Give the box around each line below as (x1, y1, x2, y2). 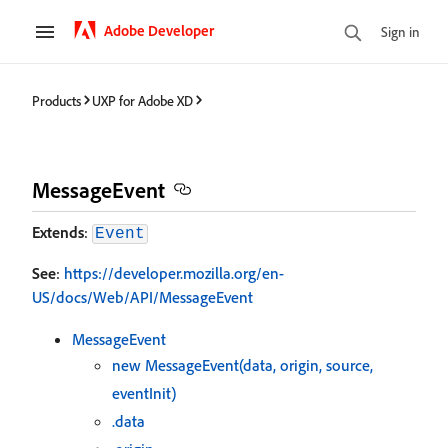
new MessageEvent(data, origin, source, (112, 355, 373, 375)
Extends (32, 222, 84, 242)
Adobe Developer (104, 20, 214, 40)
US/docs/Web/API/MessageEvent (32, 287, 253, 307)
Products (32, 91, 81, 109)
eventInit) (112, 383, 176, 403)
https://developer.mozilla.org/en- (64, 263, 284, 283)
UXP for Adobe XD (92, 91, 193, 109)
